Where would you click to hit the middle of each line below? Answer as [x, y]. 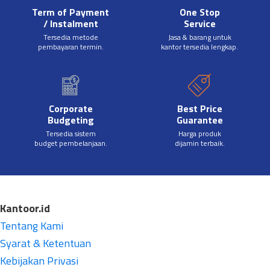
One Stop [199, 12]
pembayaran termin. [71, 47]
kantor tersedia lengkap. [199, 47]
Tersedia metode [71, 37]
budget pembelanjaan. [71, 143]
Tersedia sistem [71, 134]
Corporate [71, 109]
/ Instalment [71, 24]
